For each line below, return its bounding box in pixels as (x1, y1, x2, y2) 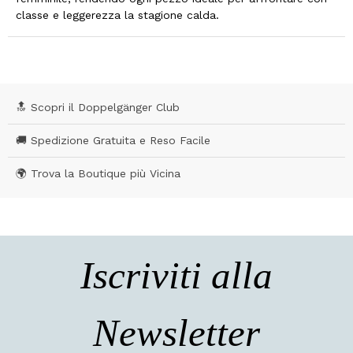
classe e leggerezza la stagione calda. (16, 8, 219, 21)
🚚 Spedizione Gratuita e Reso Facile (16, 134, 210, 147)
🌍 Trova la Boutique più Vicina (16, 167, 180, 180)
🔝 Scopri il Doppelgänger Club (16, 101, 180, 114)
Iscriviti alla (80, 254, 273, 298)
